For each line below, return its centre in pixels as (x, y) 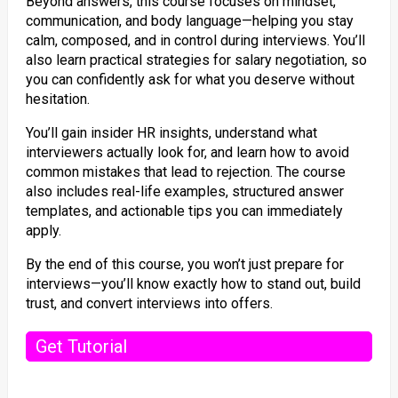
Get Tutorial (81, 346)
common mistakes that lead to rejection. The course (185, 172)
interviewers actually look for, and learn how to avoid (187, 152)
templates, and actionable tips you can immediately (184, 211)
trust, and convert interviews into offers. (149, 303)
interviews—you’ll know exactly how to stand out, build (193, 284)
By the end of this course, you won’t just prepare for (184, 264)
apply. (43, 231)
